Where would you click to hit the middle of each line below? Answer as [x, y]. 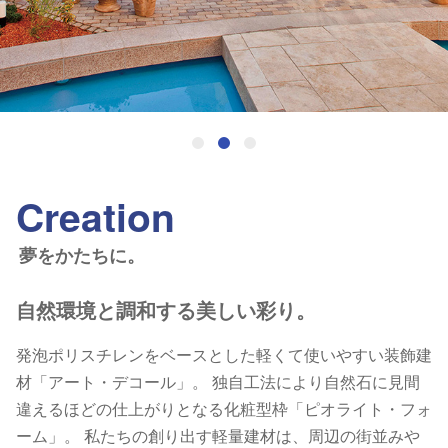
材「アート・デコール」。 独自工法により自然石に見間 [218, 382]
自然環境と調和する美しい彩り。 [166, 310]
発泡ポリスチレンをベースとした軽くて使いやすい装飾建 [224, 355]
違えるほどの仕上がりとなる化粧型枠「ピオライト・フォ [224, 409]
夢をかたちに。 [82, 254]
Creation [95, 216]
